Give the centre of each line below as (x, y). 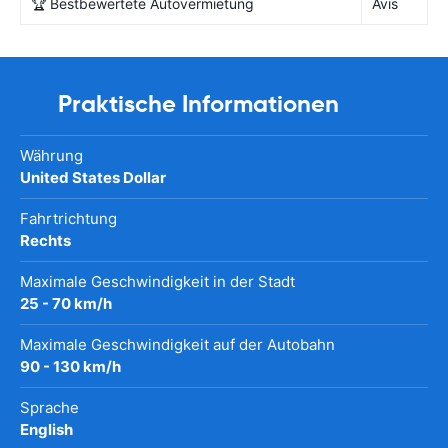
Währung (51, 155)
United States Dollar (93, 177)
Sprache (49, 407)
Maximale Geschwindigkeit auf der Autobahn (177, 344)
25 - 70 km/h (66, 303)
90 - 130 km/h (70, 366)
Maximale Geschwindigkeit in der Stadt (157, 281)
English (46, 429)
